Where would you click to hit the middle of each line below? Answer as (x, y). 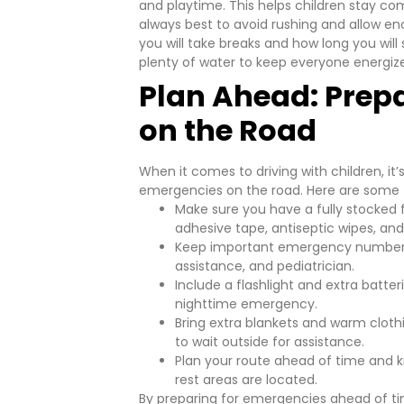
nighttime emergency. (247, 304)
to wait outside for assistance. (270, 342)
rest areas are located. (247, 380)
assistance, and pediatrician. (265, 266)
